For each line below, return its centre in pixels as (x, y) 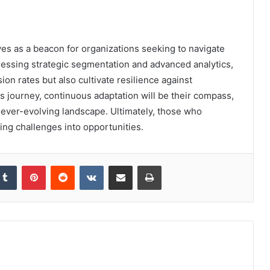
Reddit (86, 165)
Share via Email (142, 165)
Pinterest (62, 165)
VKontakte (122, 165)
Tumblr (29, 165)
